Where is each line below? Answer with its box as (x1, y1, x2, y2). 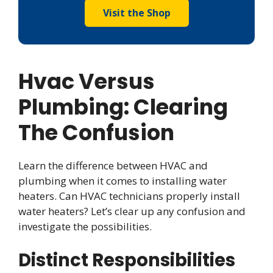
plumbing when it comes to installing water (18, 174, 227, 188)
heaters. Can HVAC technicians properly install (18, 189, 240, 204)
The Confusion (18, 118, 174, 148)
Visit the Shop (102, 6, 171, 20)
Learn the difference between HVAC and (18, 158, 208, 173)
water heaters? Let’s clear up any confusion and (18, 204, 246, 219)
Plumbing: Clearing (18, 92, 228, 122)
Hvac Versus (18, 66, 155, 97)
